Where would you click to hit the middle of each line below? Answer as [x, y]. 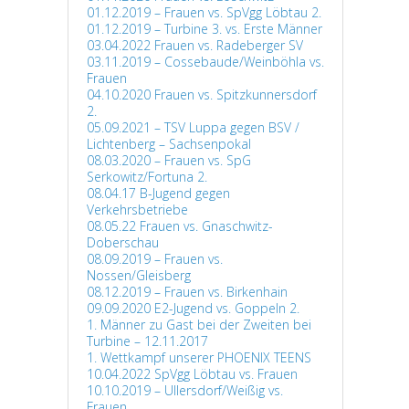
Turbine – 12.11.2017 [147, 341]
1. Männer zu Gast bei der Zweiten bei [199, 325]
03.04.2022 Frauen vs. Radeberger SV [195, 45]
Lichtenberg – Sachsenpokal [169, 144]
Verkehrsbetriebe [137, 210]
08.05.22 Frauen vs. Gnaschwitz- [180, 226]
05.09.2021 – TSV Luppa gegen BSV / [193, 127]
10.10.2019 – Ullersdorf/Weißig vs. [185, 390]
